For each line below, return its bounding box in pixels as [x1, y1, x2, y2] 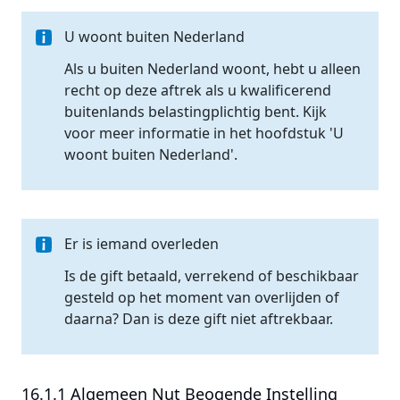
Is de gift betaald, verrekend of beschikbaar [64, 266, 359, 286]
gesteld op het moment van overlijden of [64, 287, 339, 307]
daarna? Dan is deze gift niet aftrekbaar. [64, 309, 333, 329]
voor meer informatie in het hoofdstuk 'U [64, 123, 344, 143]
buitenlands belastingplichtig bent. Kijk [64, 102, 327, 121]
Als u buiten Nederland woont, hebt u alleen [64, 59, 361, 79]
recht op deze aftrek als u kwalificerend [64, 80, 331, 100]
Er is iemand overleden [64, 234, 219, 254]
